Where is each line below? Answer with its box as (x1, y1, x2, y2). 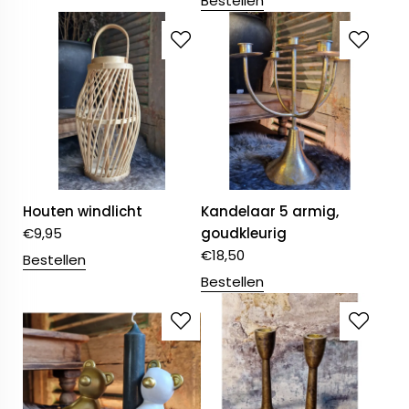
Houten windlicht (23, 202, 142, 222)
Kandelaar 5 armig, (201, 202, 340, 222)
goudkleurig (201, 224, 288, 244)
